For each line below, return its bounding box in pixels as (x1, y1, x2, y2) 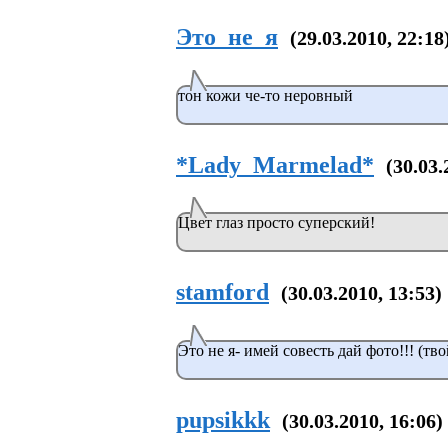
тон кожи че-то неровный (178, 86, 353, 104)
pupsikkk (176, 407, 270, 434)
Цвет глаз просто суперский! (178, 214, 375, 232)
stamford (176, 279, 269, 306)
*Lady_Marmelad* (176, 151, 374, 178)
